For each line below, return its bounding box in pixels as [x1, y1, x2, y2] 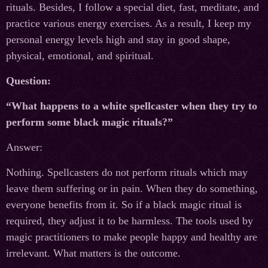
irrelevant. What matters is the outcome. [6, 247, 181, 260]
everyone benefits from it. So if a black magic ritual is [6, 199, 242, 211]
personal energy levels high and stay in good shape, [6, 33, 230, 46]
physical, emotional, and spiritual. [6, 50, 154, 62]
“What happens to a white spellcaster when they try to [6, 100, 257, 112]
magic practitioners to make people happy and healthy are [6, 231, 257, 243]
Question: [6, 75, 51, 87]
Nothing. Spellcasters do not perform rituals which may [6, 166, 248, 179]
